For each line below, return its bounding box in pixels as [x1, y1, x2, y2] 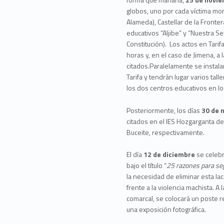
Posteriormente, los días [126, 104, 202, 115]
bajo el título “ [126, 160, 167, 171]
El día [126, 149, 144, 160]
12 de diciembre [143, 149, 195, 160]
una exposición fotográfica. [126, 204, 206, 215]
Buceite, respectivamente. [126, 126, 205, 137]
